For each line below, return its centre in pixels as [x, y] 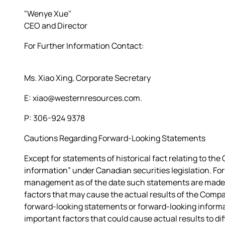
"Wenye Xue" [48, 13]
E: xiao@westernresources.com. [83, 98]
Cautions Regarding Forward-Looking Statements [115, 138]
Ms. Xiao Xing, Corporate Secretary [87, 78]
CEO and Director [56, 25]
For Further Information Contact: [84, 45]
